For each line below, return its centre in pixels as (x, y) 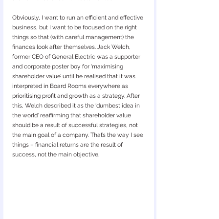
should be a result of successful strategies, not (76, 125)
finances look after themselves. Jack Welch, (72, 47)
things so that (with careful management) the (74, 37)
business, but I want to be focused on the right (75, 27)
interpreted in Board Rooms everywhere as (71, 86)
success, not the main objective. (56, 154)
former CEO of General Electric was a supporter (77, 57)
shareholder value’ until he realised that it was (75, 76)
